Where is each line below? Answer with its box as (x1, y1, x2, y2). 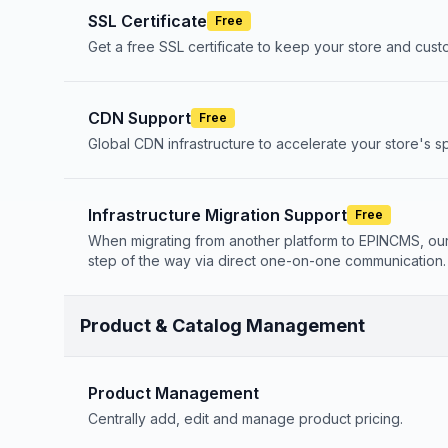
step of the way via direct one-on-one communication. (88, 252, 446, 269)
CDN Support (88, 108, 191, 128)
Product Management (88, 383, 259, 403)
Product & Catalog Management (80, 315, 365, 336)
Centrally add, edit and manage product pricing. (88, 410, 403, 427)
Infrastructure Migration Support (88, 205, 347, 225)
